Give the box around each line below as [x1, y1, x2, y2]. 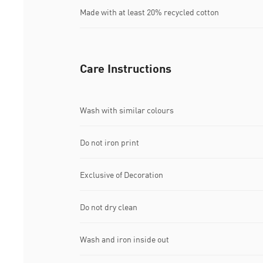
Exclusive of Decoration [80, 169, 163, 180]
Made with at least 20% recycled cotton [80, 6, 219, 17]
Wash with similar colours [80, 104, 174, 115]
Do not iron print [80, 137, 139, 147]
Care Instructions [80, 61, 171, 76]
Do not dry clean [80, 201, 137, 212]
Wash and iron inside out [80, 234, 169, 244]
